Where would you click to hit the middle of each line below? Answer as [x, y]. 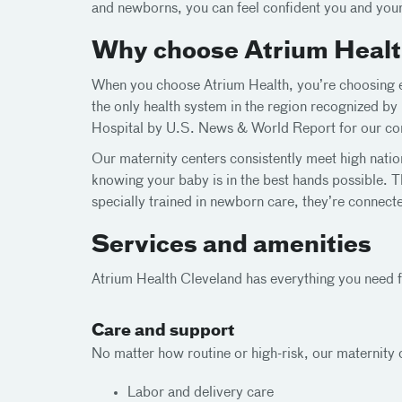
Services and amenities [232, 246]
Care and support [163, 331]
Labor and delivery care [201, 393]
